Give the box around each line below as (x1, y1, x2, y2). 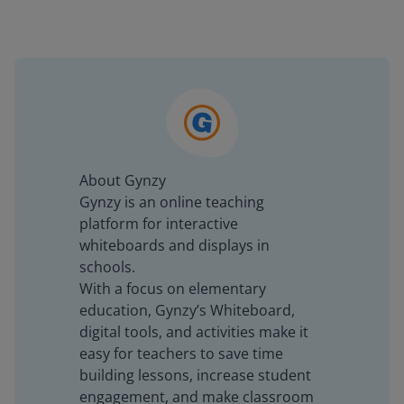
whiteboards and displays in (79, 235, 270, 255)
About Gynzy (79, 170, 166, 190)
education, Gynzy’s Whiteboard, (79, 300, 295, 320)
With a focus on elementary (79, 279, 266, 298)
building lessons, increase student (79, 365, 311, 385)
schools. (79, 257, 135, 277)
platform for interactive (79, 214, 238, 234)
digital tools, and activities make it (79, 322, 308, 342)
